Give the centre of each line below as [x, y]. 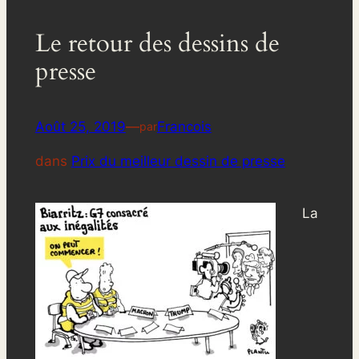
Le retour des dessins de [157, 44]
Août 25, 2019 [80, 126]
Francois [184, 126]
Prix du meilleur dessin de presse [178, 161]
